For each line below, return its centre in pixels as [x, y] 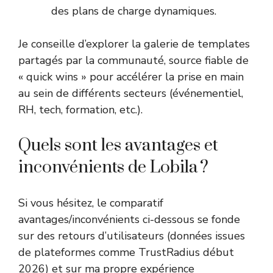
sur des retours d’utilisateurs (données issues [132, 236]
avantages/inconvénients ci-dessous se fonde [129, 220]
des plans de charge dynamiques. [134, 11]
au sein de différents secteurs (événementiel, [131, 94]
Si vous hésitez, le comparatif [91, 203]
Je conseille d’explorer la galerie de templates [134, 44]
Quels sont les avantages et [118, 146]
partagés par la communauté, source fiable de [133, 61]
